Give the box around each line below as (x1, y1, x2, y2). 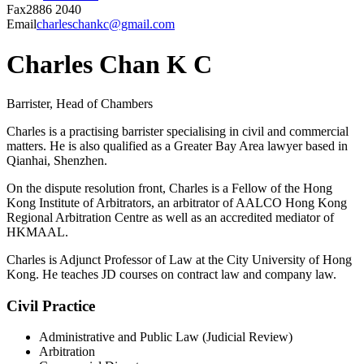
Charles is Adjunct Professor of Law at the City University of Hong (6, 253, 352, 267)
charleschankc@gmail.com (37, 17, 175, 32)
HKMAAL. (6, 225, 68, 240)
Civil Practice (6, 297, 95, 314)
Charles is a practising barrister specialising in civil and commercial (6, 124, 349, 139)
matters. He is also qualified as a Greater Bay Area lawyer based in (6, 139, 348, 154)
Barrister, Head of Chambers (6, 97, 153, 111)
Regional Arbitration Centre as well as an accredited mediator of (6, 210, 334, 225)
